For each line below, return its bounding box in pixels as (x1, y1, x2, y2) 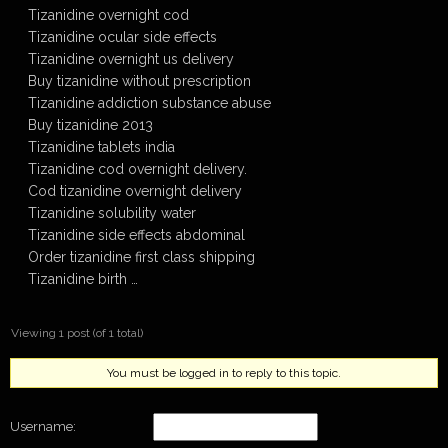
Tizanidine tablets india (28, 139, 175, 155)
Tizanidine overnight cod (28, 7, 189, 23)
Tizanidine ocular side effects (28, 29, 217, 45)
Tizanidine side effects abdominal (28, 227, 245, 243)
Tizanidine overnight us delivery (28, 51, 234, 67)
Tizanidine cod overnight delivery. (28, 161, 247, 177)
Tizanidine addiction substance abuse (28, 95, 271, 111)
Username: (10, 419, 76, 434)
